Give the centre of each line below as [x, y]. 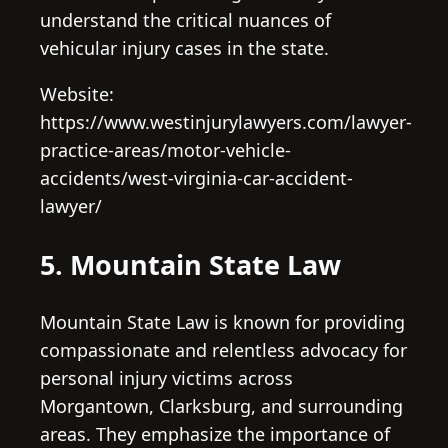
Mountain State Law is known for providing [222, 322]
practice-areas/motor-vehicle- [165, 150]
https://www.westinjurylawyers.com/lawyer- [226, 122]
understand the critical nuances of [185, 20]
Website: [77, 94]
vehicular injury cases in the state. [184, 48]
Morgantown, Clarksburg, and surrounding [221, 406]
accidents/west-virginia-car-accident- [196, 178]
